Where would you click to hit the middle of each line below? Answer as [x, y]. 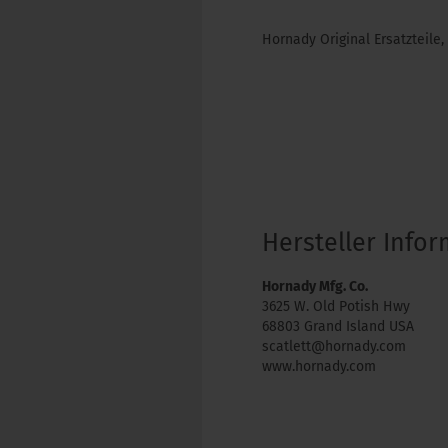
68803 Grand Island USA [338, 326]
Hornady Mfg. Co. [315, 286]
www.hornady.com [319, 366]
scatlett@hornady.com [334, 346]
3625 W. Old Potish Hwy [336, 306]
